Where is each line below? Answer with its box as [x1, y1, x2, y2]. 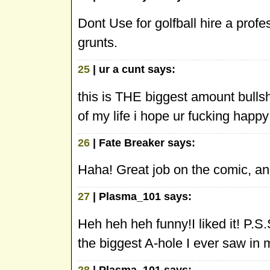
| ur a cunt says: [90, 63, 175, 75]
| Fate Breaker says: [90, 136, 195, 149]
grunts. [78, 35, 118, 50]
